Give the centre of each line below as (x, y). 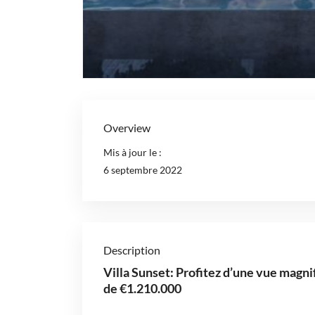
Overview (127, 128)
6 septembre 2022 (143, 170)
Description (132, 250)
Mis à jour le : (133, 153)
